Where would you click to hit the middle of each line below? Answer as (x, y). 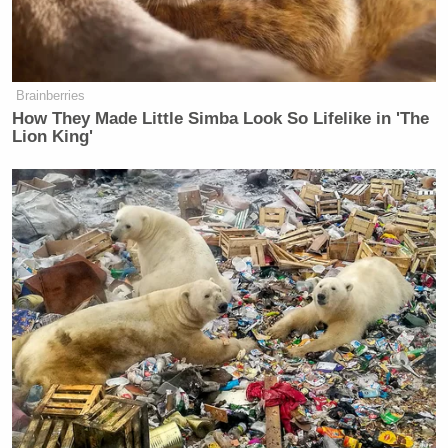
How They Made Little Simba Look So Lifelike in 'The (221, 118)
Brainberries (51, 95)
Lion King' (53, 136)
